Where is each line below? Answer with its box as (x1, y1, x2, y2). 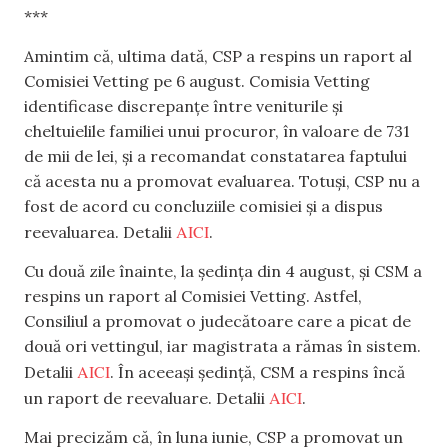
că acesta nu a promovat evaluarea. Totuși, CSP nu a (24, 170, 420, 191)
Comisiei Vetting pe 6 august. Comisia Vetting (24, 70, 370, 91)
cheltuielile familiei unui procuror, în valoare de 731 (24, 120, 410, 141)
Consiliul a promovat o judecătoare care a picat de (24, 310, 411, 331)
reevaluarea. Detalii (24, 221, 176, 242)
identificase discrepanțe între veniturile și (24, 95, 343, 116)
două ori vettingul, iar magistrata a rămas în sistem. (24, 335, 421, 356)
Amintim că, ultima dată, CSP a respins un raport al (24, 45, 412, 66)
